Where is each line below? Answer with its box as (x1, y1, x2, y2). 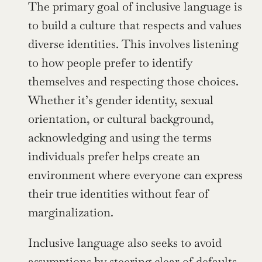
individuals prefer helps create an (28, 149, 200, 164)
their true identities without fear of (28, 186, 209, 202)
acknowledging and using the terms (28, 130, 212, 146)
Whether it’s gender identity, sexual (28, 92, 213, 108)
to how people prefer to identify (28, 55, 192, 71)
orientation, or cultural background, (28, 111, 214, 127)
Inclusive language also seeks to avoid (28, 235, 222, 251)
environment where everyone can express (28, 167, 243, 183)
